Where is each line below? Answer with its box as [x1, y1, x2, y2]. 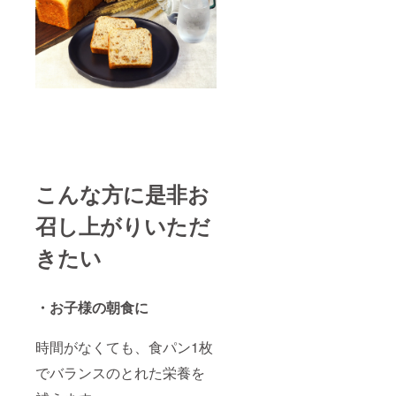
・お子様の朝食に [35, 296, 148, 317]
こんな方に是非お [35, 178, 209, 209]
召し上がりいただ [35, 209, 210, 240]
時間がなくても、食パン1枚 [35, 336, 213, 357]
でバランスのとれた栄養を [35, 362, 205, 383]
